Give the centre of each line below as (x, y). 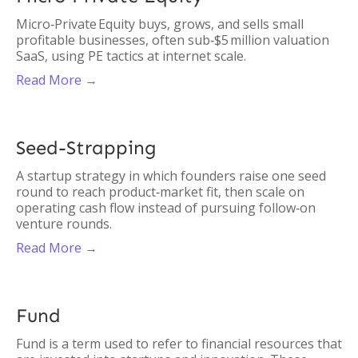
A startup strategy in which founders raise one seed (171, 176)
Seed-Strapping (86, 147)
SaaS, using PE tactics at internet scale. (131, 56)
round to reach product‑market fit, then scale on (160, 192)
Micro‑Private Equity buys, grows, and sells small (160, 24)
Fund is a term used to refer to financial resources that (179, 344)
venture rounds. (64, 224)
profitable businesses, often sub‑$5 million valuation (173, 40)
